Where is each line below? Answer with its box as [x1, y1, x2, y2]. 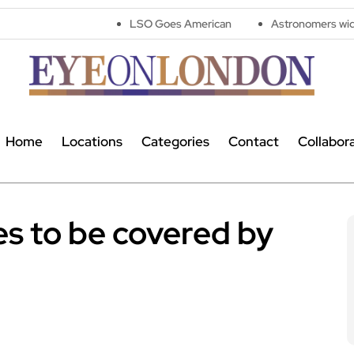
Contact [228, 133, 279, 151]
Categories [141, 133, 209, 151]
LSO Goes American [55, 17, 157, 31]
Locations [61, 133, 122, 151]
